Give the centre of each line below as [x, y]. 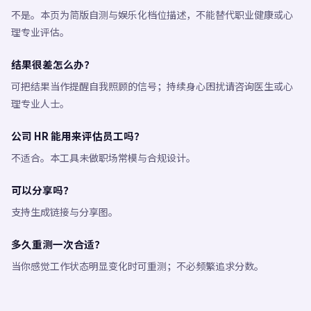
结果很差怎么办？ [53, 64]
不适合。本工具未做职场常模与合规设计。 [103, 158]
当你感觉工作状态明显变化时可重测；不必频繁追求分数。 [137, 266]
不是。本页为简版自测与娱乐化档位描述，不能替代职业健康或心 [152, 15]
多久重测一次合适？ [58, 244]
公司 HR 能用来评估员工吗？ [78, 136]
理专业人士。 [40, 103]
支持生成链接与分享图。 [65, 212]
